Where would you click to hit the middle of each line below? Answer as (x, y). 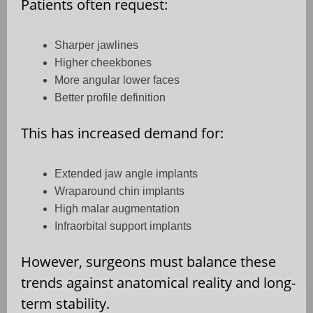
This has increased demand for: (122, 133)
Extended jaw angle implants (126, 174)
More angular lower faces (117, 80)
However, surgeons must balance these (148, 262)
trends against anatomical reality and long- (158, 283)
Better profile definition (110, 98)
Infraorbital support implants (123, 226)
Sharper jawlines (96, 45)
